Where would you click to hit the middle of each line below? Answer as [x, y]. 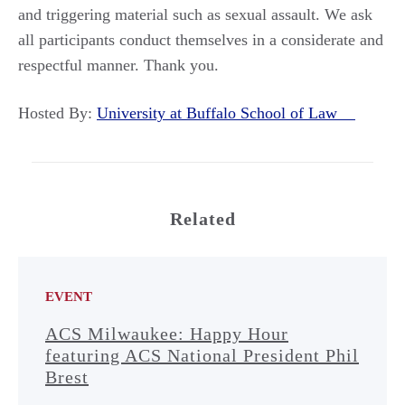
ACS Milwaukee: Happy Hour [167, 334]
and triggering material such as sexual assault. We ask [195, 14]
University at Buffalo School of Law [226, 113]
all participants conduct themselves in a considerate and [201, 40]
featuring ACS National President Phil [202, 355]
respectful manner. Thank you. [118, 65]
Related [202, 219]
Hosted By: [57, 113]
